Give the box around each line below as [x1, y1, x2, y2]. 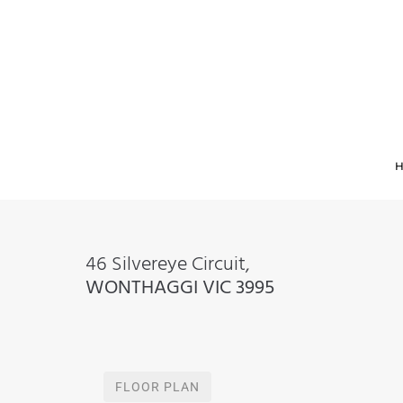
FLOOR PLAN [114, 379, 200, 394]
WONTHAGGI [85, 272, 198, 304]
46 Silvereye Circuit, [85, 248, 250, 281]
